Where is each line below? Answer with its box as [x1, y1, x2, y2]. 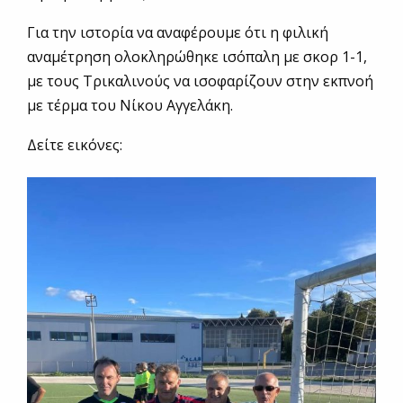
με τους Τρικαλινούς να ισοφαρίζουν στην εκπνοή [27, 71, 373, 92]
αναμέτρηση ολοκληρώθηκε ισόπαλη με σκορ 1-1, [27, 47, 367, 67]
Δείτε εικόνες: [27, 135, 122, 156]
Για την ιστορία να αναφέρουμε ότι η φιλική [27, 22, 328, 43]
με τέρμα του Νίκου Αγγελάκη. [27, 95, 233, 116]
